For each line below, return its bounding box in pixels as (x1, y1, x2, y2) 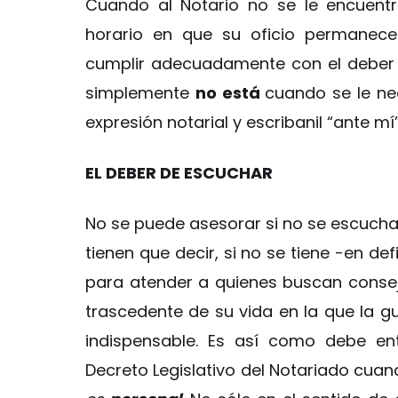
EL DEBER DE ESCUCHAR (85, 161, 273, 184)
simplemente (85, 81, 195, 104)
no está (195, 81, 266, 104)
